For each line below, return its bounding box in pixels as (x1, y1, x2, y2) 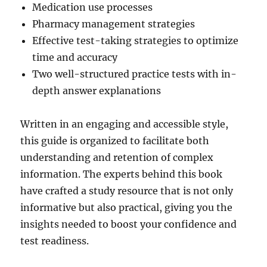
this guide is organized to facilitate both (20, 135, 210, 147)
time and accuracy (32, 51, 118, 64)
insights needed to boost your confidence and (20, 218, 237, 231)
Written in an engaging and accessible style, (20, 118, 229, 131)
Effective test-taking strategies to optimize (32, 35, 239, 47)
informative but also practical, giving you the (20, 201, 233, 214)
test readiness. (20, 235, 89, 247)
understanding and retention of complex (20, 151, 214, 164)
